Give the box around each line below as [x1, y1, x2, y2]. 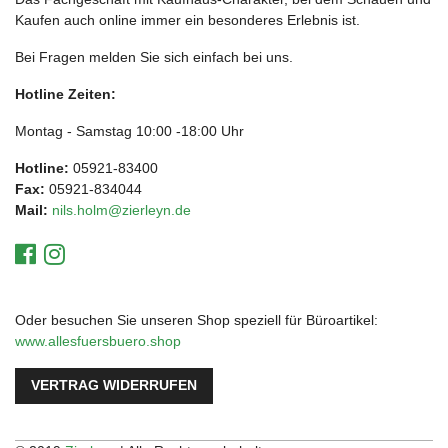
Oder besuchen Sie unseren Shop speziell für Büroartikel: [15, 312, 378, 329]
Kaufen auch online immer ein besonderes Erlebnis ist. [15, 12, 360, 29]
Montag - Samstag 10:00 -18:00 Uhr [15, 123, 244, 140]
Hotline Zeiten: [15, 86, 116, 103]
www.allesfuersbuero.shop [15, 333, 181, 350]
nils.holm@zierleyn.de [52, 202, 191, 219]
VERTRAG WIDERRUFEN [31, 378, 197, 394]
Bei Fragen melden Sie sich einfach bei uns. [15, 49, 293, 66]
